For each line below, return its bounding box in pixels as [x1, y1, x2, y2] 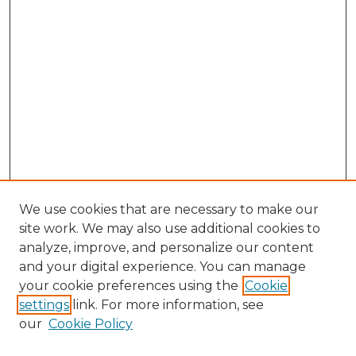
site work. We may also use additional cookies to [19, 221, 320, 236]
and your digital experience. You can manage [19, 259, 306, 274]
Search [21, 332, 78, 352]
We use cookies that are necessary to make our [19, 202, 319, 217]
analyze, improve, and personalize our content [19, 240, 314, 255]
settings [19, 297, 69, 312]
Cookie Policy [48, 316, 133, 331]
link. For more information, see [69, 297, 264, 312]
